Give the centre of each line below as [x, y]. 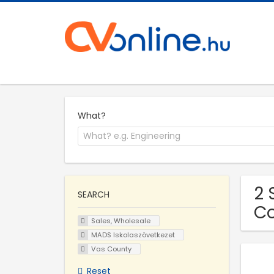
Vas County [111, 249]
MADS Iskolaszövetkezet [133, 235]
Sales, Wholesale [120, 221]
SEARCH [94, 195]
